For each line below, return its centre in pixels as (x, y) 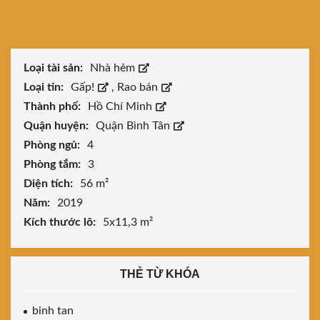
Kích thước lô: (61, 222)
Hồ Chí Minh (121, 107)
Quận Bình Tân (134, 126)
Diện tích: (50, 184)
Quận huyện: (57, 126)
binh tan (53, 311)
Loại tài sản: (55, 68)
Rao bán (139, 87)
